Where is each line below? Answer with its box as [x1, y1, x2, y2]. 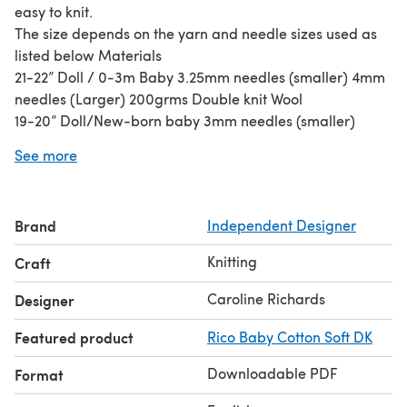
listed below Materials [15, 45, 162, 65]
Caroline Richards [207, 288, 325, 308]
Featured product [15, 326, 134, 348]
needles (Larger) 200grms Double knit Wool [15, 88, 303, 108]
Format [15, 363, 64, 385]
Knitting [207, 251, 257, 271]
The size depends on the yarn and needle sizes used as [15, 23, 377, 43]
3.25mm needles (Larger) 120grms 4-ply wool [15, 175, 314, 195]
